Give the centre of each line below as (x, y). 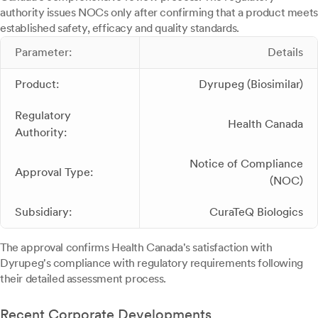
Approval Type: (54, 172)
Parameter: (43, 53)
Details (285, 53)
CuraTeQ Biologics (256, 212)
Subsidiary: (43, 212)
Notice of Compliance (246, 164)
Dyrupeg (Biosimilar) (251, 84)
